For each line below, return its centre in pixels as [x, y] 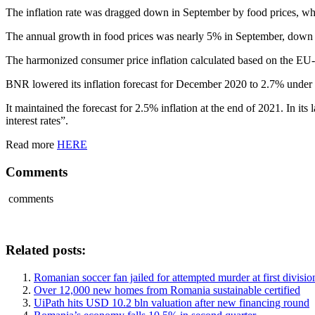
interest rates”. [37, 120]
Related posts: [46, 250]
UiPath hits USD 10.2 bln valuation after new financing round [172, 302]
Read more [31, 144]
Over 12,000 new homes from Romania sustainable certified [167, 290]
